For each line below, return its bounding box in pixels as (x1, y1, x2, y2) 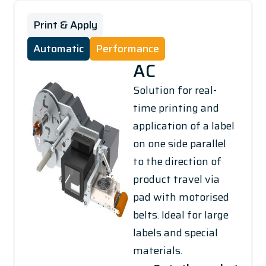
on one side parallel (133, 135, 226, 153)
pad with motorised (133, 189, 229, 206)
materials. (133, 242, 182, 259)
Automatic (33, 40, 84, 58)
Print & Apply (33, 17, 97, 34)
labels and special (133, 224, 218, 242)
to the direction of (133, 153, 221, 170)
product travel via (133, 171, 220, 188)
